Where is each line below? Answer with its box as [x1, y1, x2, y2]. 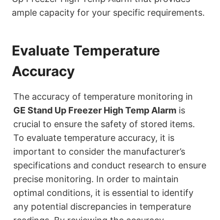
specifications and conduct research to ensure [13, 160, 206, 171]
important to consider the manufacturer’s [13, 146, 185, 157]
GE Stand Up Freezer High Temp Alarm [13, 105, 176, 116]
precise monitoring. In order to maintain [13, 174, 179, 185]
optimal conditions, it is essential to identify [13, 188, 193, 198]
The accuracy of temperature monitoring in [13, 91, 193, 102]
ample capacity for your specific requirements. [12, 7, 205, 18]
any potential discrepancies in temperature [13, 201, 191, 212]
